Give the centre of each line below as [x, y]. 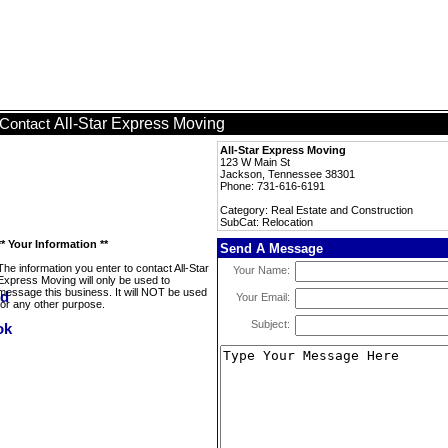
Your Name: [261, 270]
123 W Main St [255, 162]
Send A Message [271, 248]
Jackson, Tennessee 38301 [287, 174]
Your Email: [263, 297]
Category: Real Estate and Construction [316, 210]
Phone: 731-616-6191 [272, 186]
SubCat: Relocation [266, 222]
